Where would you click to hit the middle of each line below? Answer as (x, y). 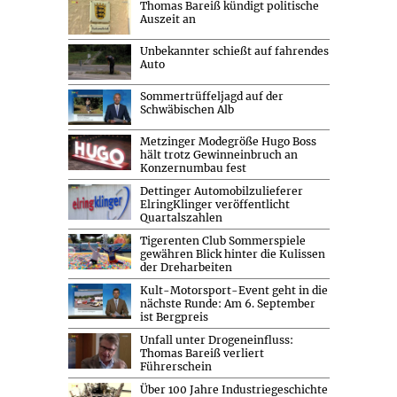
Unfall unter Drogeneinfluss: (216, 340)
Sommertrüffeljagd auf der (211, 97)
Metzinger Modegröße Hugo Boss (228, 142)
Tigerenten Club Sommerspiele (222, 241)
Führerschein (175, 367)
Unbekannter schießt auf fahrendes (234, 51)
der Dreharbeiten (186, 268)
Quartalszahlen (181, 218)
